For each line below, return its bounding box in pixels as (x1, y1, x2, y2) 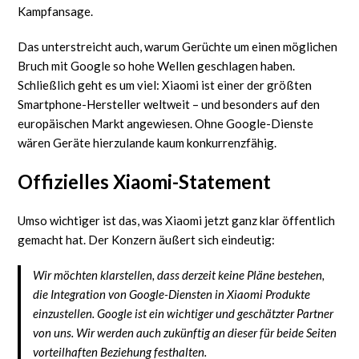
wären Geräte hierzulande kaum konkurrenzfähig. (18, 135, 277, 150)
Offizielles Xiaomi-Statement (18, 169, 272, 193)
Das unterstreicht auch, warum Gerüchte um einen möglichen (18, 38, 338, 54)
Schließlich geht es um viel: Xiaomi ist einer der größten (18, 77, 313, 92)
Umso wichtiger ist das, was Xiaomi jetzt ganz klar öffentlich (18, 212, 336, 228)
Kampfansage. (18, 3, 94, 18)
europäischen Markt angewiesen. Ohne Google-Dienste (18, 115, 314, 131)
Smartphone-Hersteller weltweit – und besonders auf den (18, 96, 321, 111)
